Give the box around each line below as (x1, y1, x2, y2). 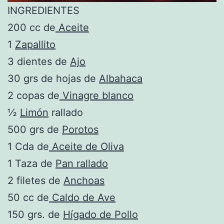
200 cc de (7, 21, 55, 33)
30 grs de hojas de (7, 72, 99, 84)
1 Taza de (7, 157, 55, 169)
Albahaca (99, 72, 142, 84)
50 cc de (7, 191, 49, 203)
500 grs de (7, 123, 62, 135)
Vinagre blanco (59, 89, 133, 101)
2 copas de (7, 89, 59, 101)
